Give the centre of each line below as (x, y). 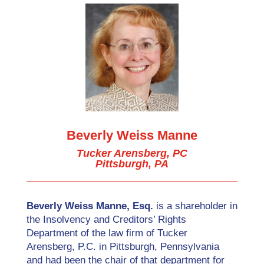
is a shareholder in (195, 206)
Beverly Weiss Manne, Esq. (90, 206)
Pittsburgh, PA (132, 164)
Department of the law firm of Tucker (107, 233)
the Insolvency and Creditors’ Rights (106, 219)
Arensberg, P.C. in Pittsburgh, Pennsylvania (123, 246)
